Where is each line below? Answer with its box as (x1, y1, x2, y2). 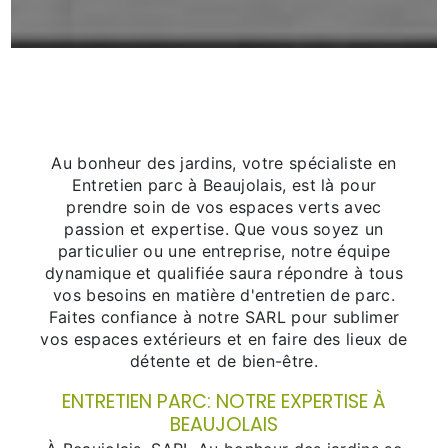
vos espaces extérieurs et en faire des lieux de (40, 329, 408, 350)
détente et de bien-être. (130, 351, 318, 372)
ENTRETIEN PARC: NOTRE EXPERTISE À (62, 388, 386, 416)
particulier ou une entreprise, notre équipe (57, 241, 391, 262)
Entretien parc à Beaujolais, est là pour (71, 175, 377, 196)
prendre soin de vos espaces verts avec (66, 197, 382, 218)
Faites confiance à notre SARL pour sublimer (48, 307, 400, 328)
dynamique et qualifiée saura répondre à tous (44, 263, 404, 284)
